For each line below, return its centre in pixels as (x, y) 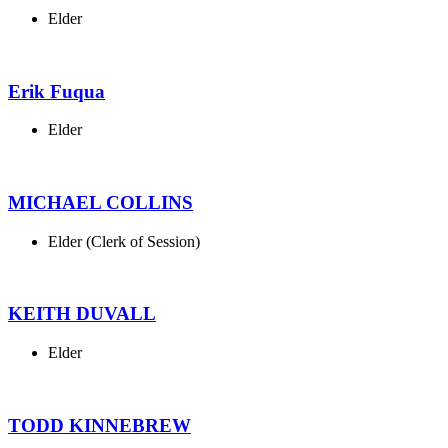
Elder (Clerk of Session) (124, 241)
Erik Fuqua (56, 91)
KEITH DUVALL (82, 314)
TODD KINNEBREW (99, 425)
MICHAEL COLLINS (100, 203)
